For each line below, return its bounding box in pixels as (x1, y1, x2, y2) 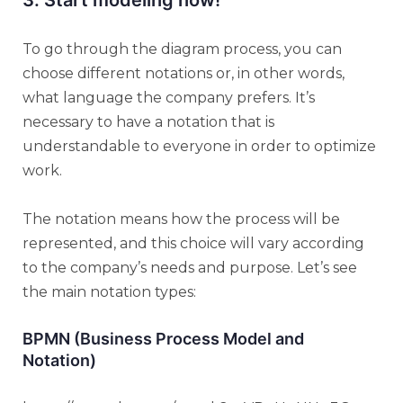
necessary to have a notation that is (22, 112, 274, 130)
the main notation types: (22, 282, 196, 300)
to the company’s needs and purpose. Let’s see (22, 258, 357, 276)
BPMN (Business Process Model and (22, 328, 304, 348)
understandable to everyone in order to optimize (22, 137, 376, 155)
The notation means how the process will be (22, 210, 340, 228)
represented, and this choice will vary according (22, 234, 364, 252)
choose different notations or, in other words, (22, 64, 345, 82)
